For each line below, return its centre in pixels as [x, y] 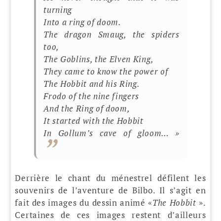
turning [58, 10]
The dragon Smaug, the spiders [111, 35]
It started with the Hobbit [93, 121]
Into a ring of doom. [82, 22]
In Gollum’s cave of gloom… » [111, 133]
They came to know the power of [106, 72]
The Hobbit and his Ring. [92, 84]
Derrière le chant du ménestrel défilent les [110, 178]
